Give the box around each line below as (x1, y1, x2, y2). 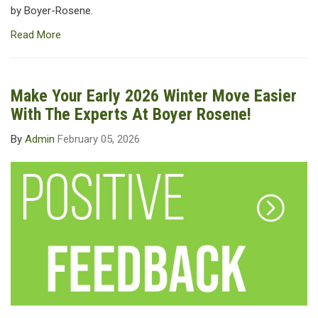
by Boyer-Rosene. (11, 4, 93, 18)
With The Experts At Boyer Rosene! (11, 104, 251, 125)
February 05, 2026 (57, 133, 140, 146)
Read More (11, 28, 61, 42)
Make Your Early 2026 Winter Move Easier (11, 86, 297, 106)
